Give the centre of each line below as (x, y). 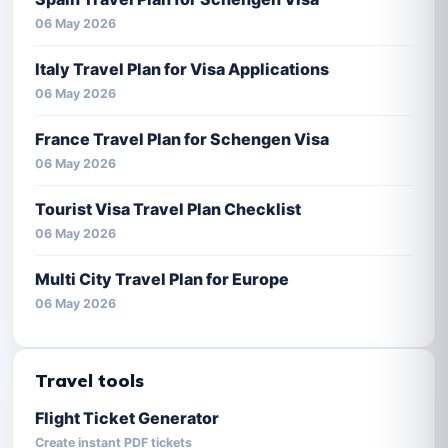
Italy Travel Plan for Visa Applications (182, 68)
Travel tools (89, 380)
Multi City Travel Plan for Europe (162, 278)
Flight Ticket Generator (127, 417)
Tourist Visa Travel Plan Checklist (168, 208)
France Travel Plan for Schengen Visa (182, 138)
